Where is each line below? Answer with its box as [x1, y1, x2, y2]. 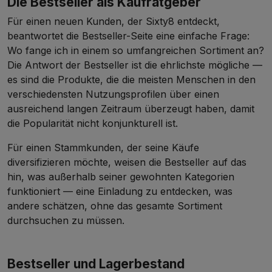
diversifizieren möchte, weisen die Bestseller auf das [7, 156, 246, 169]
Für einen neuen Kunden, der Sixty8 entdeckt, [7, 15, 220, 28]
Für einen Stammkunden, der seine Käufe [7, 141, 199, 154]
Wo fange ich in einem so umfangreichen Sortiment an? [7, 44, 264, 57]
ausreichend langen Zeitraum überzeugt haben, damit [7, 103, 254, 115]
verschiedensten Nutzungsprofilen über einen [7, 88, 219, 101]
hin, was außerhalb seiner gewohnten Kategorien [7, 171, 234, 183]
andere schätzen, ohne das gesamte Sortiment [7, 200, 222, 212]
